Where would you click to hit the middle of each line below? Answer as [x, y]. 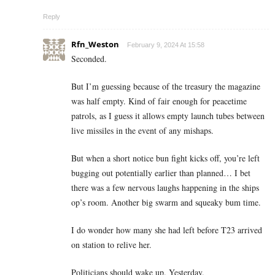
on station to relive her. [111, 244]
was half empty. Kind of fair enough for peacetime [159, 101]
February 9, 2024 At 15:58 [166, 45]
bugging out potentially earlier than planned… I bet [161, 172]
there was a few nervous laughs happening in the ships [165, 187]
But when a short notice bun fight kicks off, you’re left [165, 158]
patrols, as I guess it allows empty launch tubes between [168, 115]
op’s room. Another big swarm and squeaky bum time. [166, 202]
